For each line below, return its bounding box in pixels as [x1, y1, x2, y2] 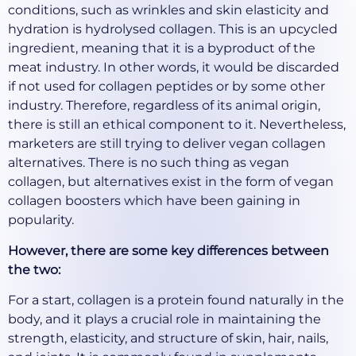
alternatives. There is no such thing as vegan [8, 155, 289, 171]
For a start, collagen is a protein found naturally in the [8, 292, 344, 308]
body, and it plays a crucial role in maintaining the [8, 311, 321, 327]
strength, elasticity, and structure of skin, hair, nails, [8, 330, 328, 346]
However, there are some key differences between [8, 242, 329, 258]
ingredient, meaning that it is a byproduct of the [8, 41, 315, 56]
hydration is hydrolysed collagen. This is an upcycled [8, 21, 338, 37]
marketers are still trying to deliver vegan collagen [8, 136, 326, 152]
